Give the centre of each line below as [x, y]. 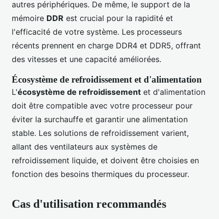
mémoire [29, 18]
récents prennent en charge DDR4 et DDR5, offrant [106, 46]
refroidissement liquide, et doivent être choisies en [105, 161]
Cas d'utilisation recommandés [89, 204]
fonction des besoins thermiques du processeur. [100, 174]
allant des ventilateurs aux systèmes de [85, 147]
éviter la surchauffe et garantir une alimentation [100, 120]
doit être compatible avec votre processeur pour [102, 106]
